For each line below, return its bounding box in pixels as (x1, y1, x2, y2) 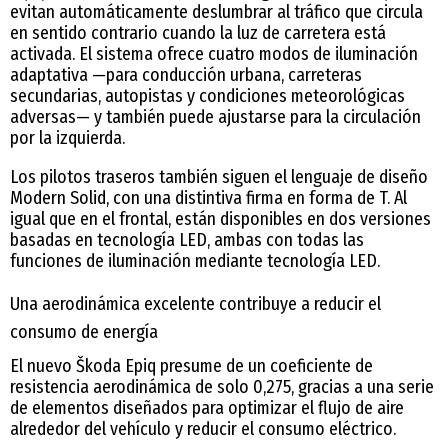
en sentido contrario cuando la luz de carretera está (10, 21, 386, 44)
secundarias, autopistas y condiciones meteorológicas (10, 84, 405, 107)
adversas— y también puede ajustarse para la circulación (10, 105, 421, 128)
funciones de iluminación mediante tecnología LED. (10, 249, 380, 272)
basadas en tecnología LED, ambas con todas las (10, 228, 364, 251)
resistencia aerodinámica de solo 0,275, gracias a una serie (10, 375, 434, 398)
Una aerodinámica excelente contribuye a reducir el (10, 292, 381, 315)
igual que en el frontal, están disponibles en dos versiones (10, 207, 431, 230)
